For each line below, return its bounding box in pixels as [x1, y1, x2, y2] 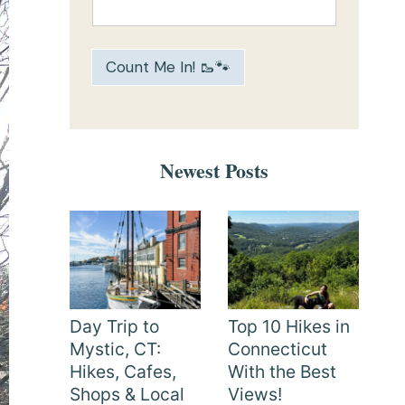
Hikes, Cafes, [70, 361, 176, 383]
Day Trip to [70, 316, 159, 338]
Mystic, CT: [70, 338, 161, 361]
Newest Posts [160, 155, 268, 185]
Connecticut [228, 338, 327, 361]
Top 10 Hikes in [228, 316, 350, 338]
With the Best [228, 361, 336, 383]
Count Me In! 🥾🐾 [106, 57, 231, 78]
